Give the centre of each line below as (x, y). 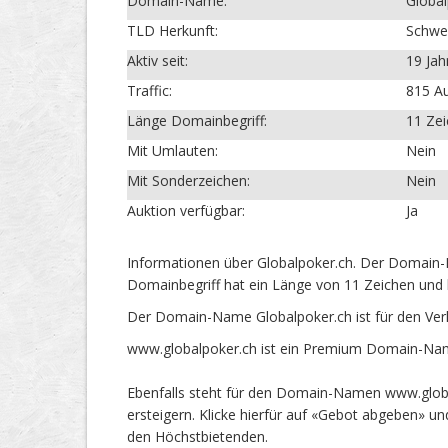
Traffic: (149, 91)
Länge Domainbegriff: (197, 121)
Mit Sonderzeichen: (188, 181)
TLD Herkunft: (172, 31)
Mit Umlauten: (172, 151)
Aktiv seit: (157, 61)
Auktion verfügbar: (186, 211)
